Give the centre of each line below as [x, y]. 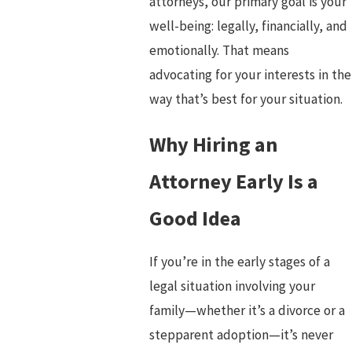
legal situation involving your [232, 286]
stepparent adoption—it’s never [241, 335]
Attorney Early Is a [233, 181]
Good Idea [195, 218]
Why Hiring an [213, 144]
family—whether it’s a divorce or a [247, 311]
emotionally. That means [219, 50]
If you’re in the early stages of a [239, 262]
